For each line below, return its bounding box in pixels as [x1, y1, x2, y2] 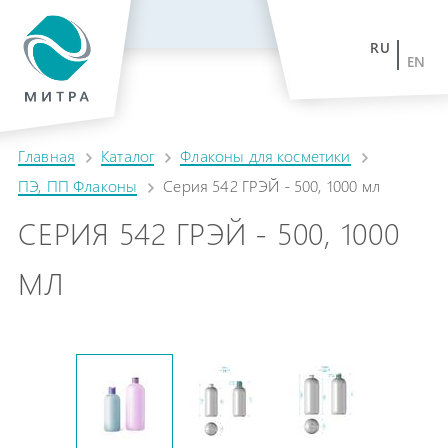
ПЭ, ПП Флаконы [18, 175, 138, 196]
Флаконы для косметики [180, 145, 351, 166]
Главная [18, 145, 76, 166]
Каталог [101, 145, 155, 166]
